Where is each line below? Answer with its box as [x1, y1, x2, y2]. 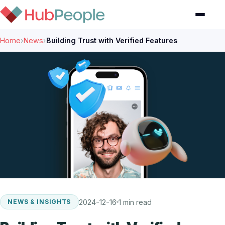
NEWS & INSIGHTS [8, 198, 71, 206]
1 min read [118, 197, 152, 206]
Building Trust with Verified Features [46, 36, 177, 45]
